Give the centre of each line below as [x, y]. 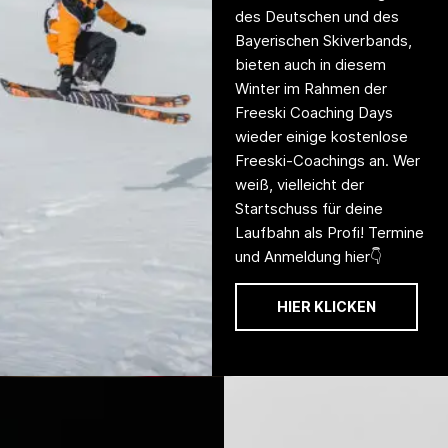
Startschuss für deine [308, 208]
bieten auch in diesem [310, 64]
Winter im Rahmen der [310, 88]
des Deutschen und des [316, 16]
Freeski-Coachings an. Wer [327, 160]
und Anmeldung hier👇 [308, 256]
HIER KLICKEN [326, 307]
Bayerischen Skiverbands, [323, 40]
